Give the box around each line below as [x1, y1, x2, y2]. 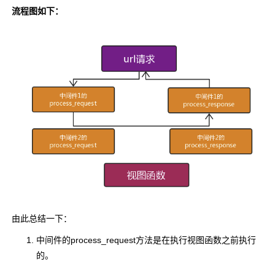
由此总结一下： [12, 213, 72, 223]
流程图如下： [12, 6, 63, 17]
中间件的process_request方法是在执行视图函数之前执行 [36, 234, 256, 245]
